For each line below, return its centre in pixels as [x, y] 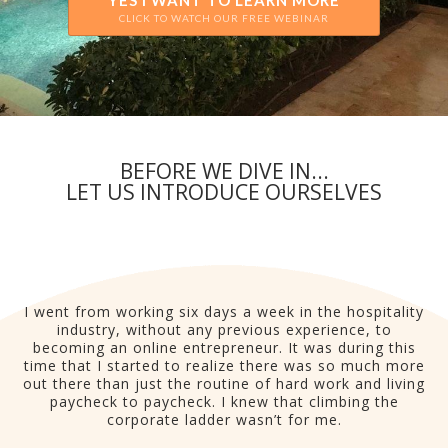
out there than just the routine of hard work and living [224, 383]
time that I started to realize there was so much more [224, 365]
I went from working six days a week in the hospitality [224, 311]
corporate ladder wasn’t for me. [224, 419]
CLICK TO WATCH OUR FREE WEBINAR [224, 18]
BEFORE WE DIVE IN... [224, 171]
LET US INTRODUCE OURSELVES [224, 192]
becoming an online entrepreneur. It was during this [224, 347]
